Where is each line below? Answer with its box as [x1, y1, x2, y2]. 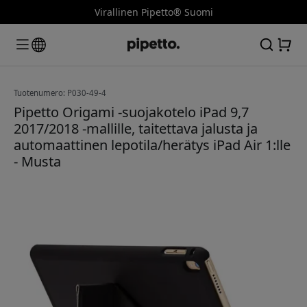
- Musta [14, 151, 61, 171]
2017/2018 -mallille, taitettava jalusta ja [14, 119, 258, 138]
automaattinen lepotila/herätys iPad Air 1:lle [14, 135, 291, 154]
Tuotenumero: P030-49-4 [14, 87, 106, 98]
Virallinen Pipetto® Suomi [94, 5, 213, 19]
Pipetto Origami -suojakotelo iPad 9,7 [14, 102, 249, 121]
